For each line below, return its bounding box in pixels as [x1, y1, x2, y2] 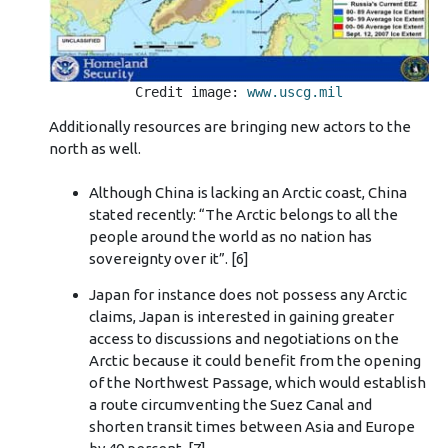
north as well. [48, 139, 141, 157]
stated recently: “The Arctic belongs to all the [88, 206, 398, 224]
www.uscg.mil [247, 83, 343, 100]
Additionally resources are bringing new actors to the [48, 117, 411, 135]
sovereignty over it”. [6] [88, 250, 249, 268]
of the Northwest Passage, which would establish [88, 373, 426, 391]
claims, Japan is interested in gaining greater [88, 307, 394, 325]
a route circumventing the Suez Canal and [88, 395, 372, 413]
